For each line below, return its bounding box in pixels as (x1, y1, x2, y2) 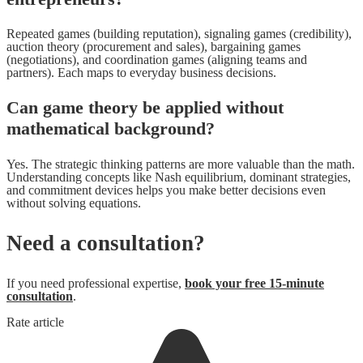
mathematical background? (6, 118, 215, 139)
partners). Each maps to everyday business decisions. (6, 66, 276, 80)
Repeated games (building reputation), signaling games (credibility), (6, 27, 352, 41)
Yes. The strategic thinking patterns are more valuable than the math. (6, 156, 355, 171)
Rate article (6, 314, 64, 329)
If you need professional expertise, (6, 275, 185, 290)
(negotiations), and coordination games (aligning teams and (6, 53, 307, 67)
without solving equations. (6, 195, 141, 210)
